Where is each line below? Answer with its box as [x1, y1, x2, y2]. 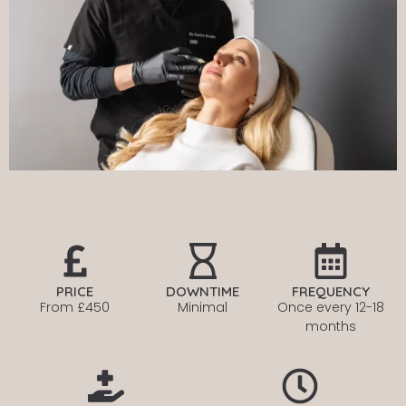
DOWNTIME [166, 283, 240, 301]
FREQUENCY [292, 283, 371, 301]
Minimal [178, 298, 228, 317]
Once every [277, 298, 353, 317]
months [305, 317, 357, 336]
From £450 [40, 298, 111, 317]
